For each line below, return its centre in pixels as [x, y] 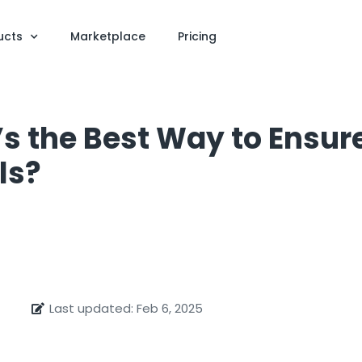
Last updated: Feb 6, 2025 [126, 308]
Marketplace [107, 36]
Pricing [197, 36]
